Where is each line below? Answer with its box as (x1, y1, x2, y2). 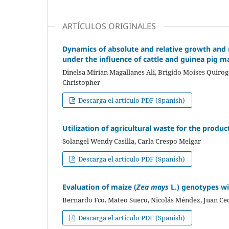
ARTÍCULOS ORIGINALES (62, 20, 156, 32)
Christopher (62, 78, 100, 87)
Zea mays (136, 182, 169, 192)
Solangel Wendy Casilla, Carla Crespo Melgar (62, 136, 201, 146)
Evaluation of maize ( (62, 182, 136, 192)
